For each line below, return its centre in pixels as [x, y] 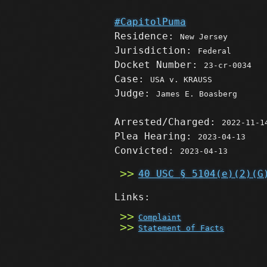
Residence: [147, 36]
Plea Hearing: [156, 136]
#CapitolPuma [150, 22]
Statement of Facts [181, 228]
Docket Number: [159, 65]
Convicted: [147, 150]
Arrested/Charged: [168, 122]
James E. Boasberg [197, 94]
